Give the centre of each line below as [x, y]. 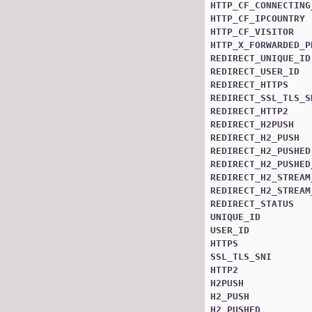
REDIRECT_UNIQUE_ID [260, 58]
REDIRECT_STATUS [252, 203]
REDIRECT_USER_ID [255, 71]
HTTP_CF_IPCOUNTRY [258, 18]
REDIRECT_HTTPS [249, 84]
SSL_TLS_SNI [241, 256]
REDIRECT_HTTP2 [249, 111]
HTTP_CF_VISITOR [252, 31]
